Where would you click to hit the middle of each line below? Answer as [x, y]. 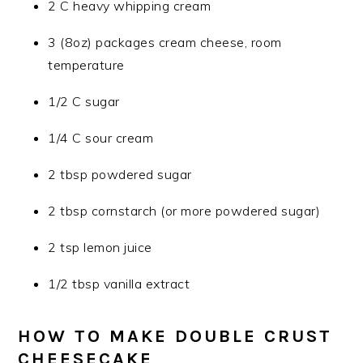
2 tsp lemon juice [100, 247]
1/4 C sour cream [101, 138]
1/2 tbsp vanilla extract [119, 284]
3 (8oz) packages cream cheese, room [165, 42]
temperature [86, 65]
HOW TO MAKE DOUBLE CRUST [175, 336]
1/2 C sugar [84, 101]
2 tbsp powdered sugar [120, 174]
